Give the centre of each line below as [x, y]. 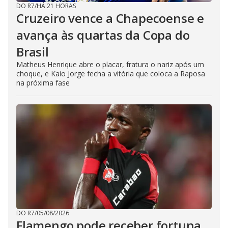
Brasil [33, 52]
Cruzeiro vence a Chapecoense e [110, 18]
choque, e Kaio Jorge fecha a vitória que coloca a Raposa [111, 74]
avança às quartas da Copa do [103, 35]
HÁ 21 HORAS [56, 6]
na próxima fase [43, 83]
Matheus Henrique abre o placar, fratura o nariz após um [110, 64]
